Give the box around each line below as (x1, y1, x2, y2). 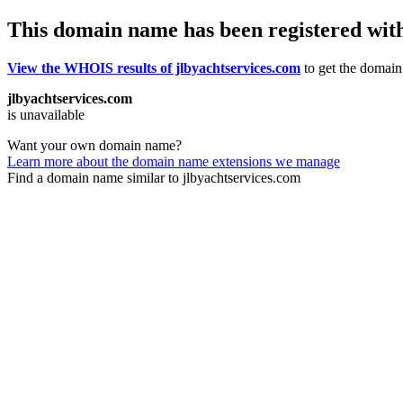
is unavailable (7, 106, 85, 122)
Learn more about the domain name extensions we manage (7, 153, 340, 169)
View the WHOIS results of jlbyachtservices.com (7, 59, 300, 76)
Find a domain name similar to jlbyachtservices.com (7, 169, 300, 185)
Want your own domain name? (7, 137, 182, 153)
